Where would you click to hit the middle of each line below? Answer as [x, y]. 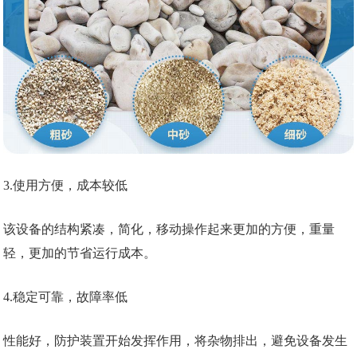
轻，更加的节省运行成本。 [80, 253]
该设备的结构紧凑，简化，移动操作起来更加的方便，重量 [169, 229]
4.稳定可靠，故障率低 [66, 296]
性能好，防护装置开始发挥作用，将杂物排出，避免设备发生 [176, 340]
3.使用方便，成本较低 [66, 185]
